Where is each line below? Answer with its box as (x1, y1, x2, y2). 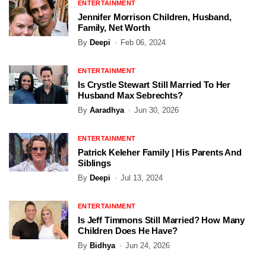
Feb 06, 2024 (121, 38, 166, 47)
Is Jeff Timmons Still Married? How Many (78, 215, 245, 226)
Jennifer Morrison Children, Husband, (78, 12, 232, 23)
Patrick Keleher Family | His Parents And (78, 147, 242, 158)
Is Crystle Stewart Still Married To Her (78, 80, 231, 90)
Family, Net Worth (78, 23, 150, 33)
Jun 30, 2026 (134, 106, 179, 115)
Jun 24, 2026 (125, 241, 170, 251)
